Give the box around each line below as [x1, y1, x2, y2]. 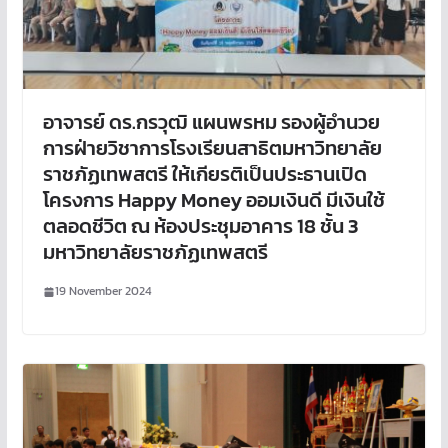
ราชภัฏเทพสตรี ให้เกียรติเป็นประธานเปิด [42, 159, 367, 190]
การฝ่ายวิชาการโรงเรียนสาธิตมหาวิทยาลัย [42, 133, 382, 164]
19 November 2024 [54, 282, 152, 301]
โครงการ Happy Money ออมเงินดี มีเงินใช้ [42, 185, 385, 216]
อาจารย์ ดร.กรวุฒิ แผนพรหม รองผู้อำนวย [42, 107, 380, 138]
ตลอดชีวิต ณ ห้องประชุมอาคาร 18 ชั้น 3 [42, 211, 358, 242]
